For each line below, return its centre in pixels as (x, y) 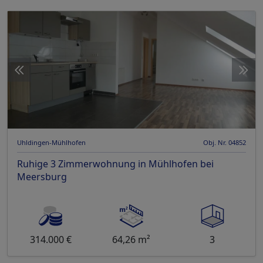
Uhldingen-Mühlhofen (51, 143)
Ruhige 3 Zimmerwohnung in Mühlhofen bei (115, 164)
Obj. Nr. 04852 (225, 143)
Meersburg (42, 177)
